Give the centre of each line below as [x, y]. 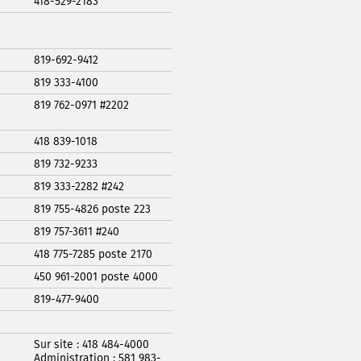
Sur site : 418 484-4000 [91, 344]
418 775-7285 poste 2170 [93, 254]
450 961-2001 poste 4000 [96, 276]
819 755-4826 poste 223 [92, 209]
